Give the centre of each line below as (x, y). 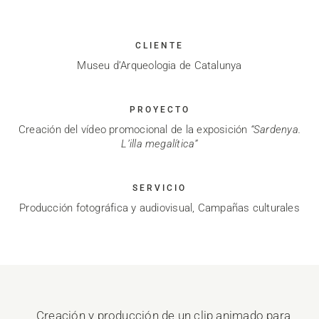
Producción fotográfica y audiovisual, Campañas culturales (159, 208)
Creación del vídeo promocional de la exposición (134, 130)
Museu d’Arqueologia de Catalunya (159, 66)
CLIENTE (159, 46)
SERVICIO (159, 188)
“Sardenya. (276, 130)
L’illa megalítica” (159, 144)
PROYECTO (159, 110)
